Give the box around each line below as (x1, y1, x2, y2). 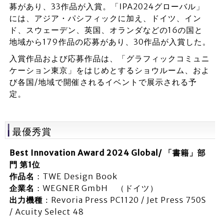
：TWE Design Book (34, 171, 117, 181)
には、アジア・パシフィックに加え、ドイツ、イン (9, 13, 201, 23)
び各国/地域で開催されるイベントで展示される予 (9, 77, 197, 87)
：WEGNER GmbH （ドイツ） (34, 183, 158, 193)
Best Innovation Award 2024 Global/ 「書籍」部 (9, 148, 206, 158)
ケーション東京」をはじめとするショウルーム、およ (9, 65, 210, 75)
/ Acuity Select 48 (9, 207, 84, 217)
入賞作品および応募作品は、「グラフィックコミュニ (9, 54, 210, 63)
